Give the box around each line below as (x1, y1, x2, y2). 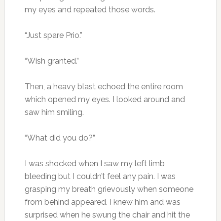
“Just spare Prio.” (24, 30, 82, 40)
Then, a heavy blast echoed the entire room (24, 81, 183, 91)
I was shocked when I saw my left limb (24, 158, 165, 168)
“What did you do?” (24, 133, 95, 143)
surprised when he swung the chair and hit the (24, 210, 190, 220)
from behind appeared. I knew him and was (24, 197, 181, 207)
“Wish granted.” (24, 56, 79, 66)
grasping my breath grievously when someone (24, 184, 193, 194)
